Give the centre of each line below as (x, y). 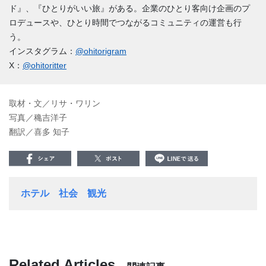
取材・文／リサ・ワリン (55, 103)
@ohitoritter (45, 65)
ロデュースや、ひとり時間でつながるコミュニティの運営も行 (125, 22)
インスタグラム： (42, 51)
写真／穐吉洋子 (38, 117)
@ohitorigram (101, 51)
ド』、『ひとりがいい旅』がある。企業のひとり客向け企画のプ (129, 8)
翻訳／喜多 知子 (39, 132)
